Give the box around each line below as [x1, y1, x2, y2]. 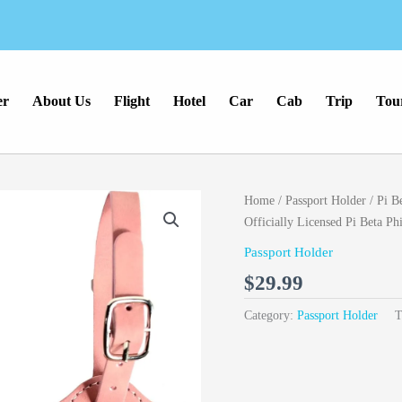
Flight [114, 93, 151, 109]
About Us [32, 93, 92, 109]
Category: [244, 308, 297, 322]
